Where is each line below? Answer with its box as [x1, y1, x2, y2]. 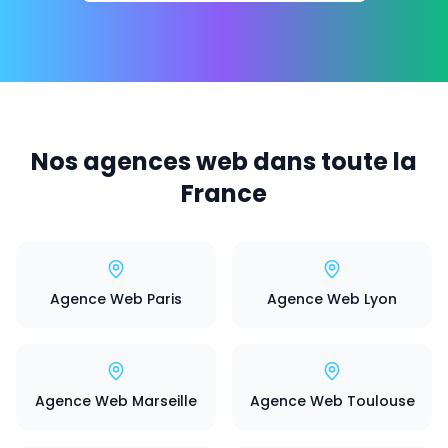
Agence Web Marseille [35, 391, 197, 411]
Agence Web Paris [50, 289, 182, 309]
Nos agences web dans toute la [31, 145, 417, 178]
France [181, 177, 267, 210]
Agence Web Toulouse [249, 391, 415, 411]
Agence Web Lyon [267, 289, 397, 309]
